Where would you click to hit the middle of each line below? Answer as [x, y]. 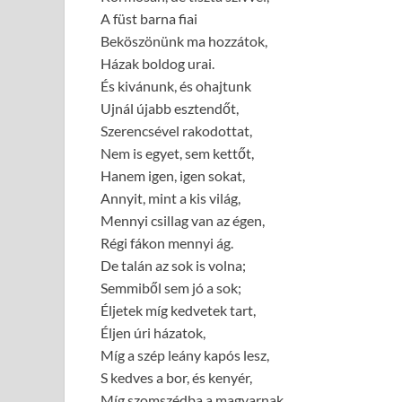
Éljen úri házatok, [153, 332]
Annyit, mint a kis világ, [170, 197]
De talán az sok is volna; [173, 265]
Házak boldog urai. [157, 63]
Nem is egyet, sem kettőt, [177, 153]
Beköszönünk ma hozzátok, [184, 40]
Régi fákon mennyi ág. [167, 242]
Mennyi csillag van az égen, [183, 220]
